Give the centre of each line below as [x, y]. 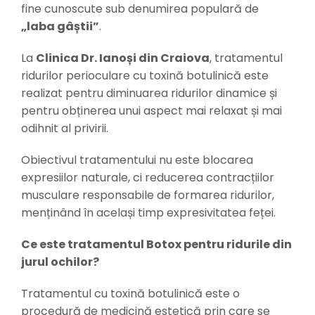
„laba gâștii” [60, 27]
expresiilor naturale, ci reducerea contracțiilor [147, 178]
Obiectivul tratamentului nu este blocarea [137, 160]
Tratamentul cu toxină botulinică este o [130, 294]
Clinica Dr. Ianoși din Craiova [122, 58]
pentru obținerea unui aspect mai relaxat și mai [151, 111]
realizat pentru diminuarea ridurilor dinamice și [149, 94]
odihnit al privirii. [64, 129]
